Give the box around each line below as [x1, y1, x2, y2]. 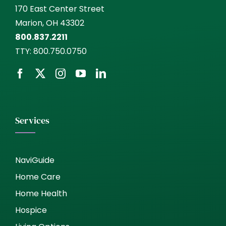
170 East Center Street [15, 3, 104, 15]
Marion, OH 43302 [15, 17, 84, 29]
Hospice [15, 204, 47, 216]
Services [15, 115, 50, 127]
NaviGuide [15, 154, 54, 166]
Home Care [15, 171, 61, 183]
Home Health [15, 188, 67, 200]
